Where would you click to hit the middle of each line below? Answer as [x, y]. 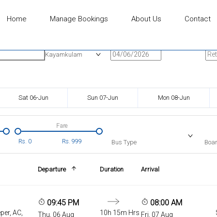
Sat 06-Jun [33, 97]
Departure [52, 169]
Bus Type [124, 142]
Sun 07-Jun [103, 97]
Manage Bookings [79, 19]
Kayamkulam [63, 54]
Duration [111, 169]
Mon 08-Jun [174, 97]
